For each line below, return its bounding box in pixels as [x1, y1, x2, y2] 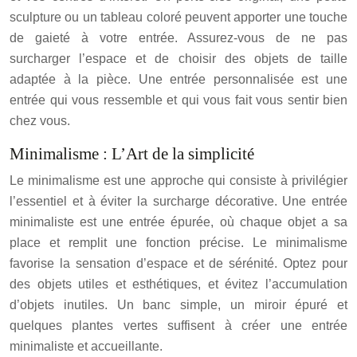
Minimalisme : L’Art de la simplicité [10, 144, 254, 163]
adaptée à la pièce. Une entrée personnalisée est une [10, 73, 347, 86]
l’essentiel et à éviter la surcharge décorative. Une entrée [10, 194, 347, 208]
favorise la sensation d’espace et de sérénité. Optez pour [10, 257, 347, 270]
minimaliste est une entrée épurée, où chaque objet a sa [10, 215, 347, 229]
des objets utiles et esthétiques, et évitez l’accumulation [10, 277, 347, 291]
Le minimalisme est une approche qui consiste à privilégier [10, 174, 347, 187]
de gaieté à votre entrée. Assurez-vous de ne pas [10, 31, 347, 45]
